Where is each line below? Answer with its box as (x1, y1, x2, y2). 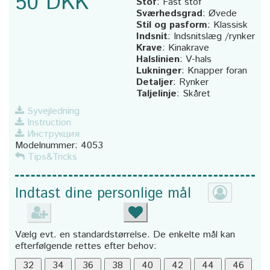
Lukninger (136, 63, 181, 78)
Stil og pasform (136, 17, 207, 32)
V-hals (186, 52, 212, 66)
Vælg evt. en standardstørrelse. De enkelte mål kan (15, 227, 235, 242)
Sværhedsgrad (136, 6, 202, 20)
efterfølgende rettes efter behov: (15, 239, 157, 253)
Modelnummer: (15, 138, 78, 152)
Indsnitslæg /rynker (174, 29, 255, 43)
